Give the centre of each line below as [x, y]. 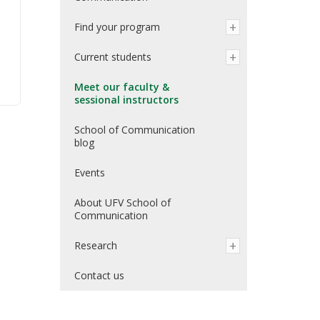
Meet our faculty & [121, 87]
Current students [112, 57]
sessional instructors [126, 100]
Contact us [99, 275]
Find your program [117, 27]
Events [89, 172]
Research [95, 245]
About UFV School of [122, 202]
